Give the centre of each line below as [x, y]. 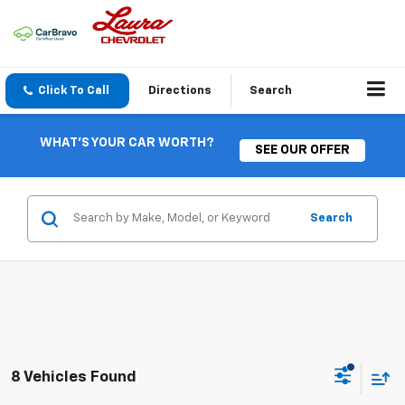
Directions [180, 91]
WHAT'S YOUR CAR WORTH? [127, 143]
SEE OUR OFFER [303, 150]
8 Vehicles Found [74, 377]
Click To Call [74, 91]
